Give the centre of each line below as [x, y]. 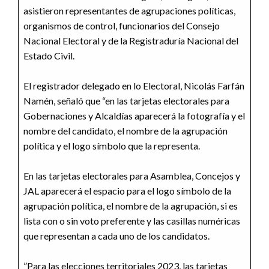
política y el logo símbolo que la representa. [112, 145]
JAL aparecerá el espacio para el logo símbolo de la [127, 190]
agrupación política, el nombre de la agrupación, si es [131, 205]
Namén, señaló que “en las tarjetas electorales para [126, 100]
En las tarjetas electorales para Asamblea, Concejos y [132, 175]
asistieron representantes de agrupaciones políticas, [129, 10]
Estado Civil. [49, 55]
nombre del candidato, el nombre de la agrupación [125, 130]
